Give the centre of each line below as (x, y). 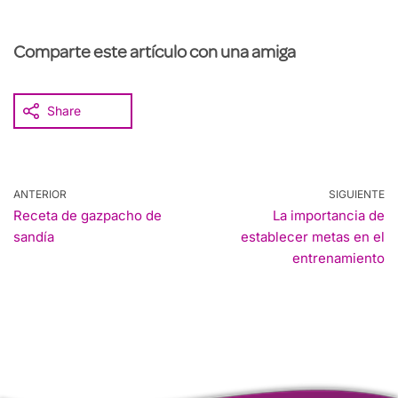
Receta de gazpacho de (88, 216)
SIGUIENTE (357, 195)
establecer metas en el (313, 237)
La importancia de (329, 216)
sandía (34, 237)
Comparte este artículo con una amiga (155, 55)
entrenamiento (338, 259)
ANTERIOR (40, 195)
